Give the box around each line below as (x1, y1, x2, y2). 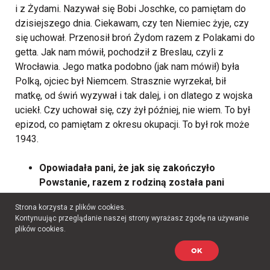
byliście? (39, 220, 78, 231)
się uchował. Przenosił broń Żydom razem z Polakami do (15, 32, 255, 43)
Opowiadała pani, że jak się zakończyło (39, 162, 215, 174)
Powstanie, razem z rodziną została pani (39, 177, 224, 188)
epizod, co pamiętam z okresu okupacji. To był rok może (15, 119, 250, 130)
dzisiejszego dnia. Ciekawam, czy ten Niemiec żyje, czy (15, 17, 249, 29)
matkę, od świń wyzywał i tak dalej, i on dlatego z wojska (15, 90, 253, 101)
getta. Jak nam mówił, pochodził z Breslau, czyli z (15, 46, 224, 58)
